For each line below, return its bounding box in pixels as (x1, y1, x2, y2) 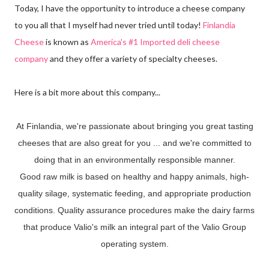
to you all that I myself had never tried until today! (14, 19, 203, 30)
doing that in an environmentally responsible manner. (34, 154, 235, 165)
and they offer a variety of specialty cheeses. (48, 53, 217, 64)
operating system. (100, 238, 169, 249)
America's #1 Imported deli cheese (91, 36, 220, 47)
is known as (44, 36, 91, 47)
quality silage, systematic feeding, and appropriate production (18, 188, 251, 198)
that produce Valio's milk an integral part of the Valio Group (23, 222, 246, 232)
